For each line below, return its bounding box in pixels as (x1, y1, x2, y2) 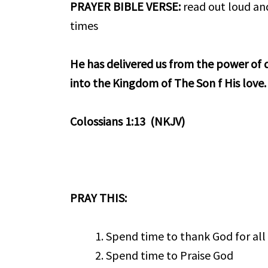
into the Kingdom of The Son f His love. (70, 75, 267, 90)
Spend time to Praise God (106, 247, 234, 263)
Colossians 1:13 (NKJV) (70, 113, 185, 129)
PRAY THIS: (70, 190, 127, 205)
